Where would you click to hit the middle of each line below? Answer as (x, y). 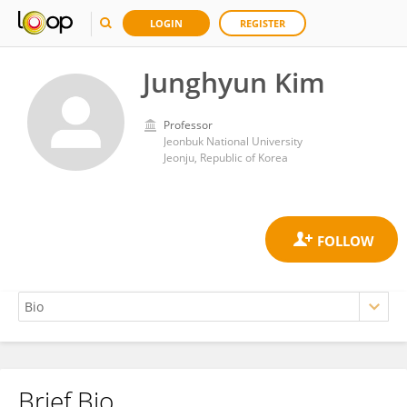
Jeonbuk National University (233, 141)
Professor (188, 125)
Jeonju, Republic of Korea (226, 158)
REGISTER (263, 23)
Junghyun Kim (234, 82)
